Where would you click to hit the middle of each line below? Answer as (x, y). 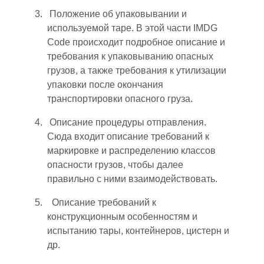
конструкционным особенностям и (122, 216)
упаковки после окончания (105, 84)
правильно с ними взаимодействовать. (132, 179)
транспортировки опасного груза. (120, 98)
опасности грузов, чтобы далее (115, 164)
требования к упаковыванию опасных (130, 56)
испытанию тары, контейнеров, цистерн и (138, 230)
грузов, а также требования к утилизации (137, 70)
